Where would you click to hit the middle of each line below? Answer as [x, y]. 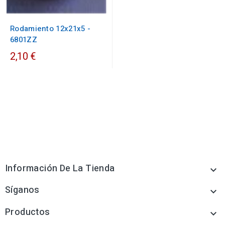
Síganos [22, 190]
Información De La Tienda [60, 169]
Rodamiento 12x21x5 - [50, 29]
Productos [28, 212]
